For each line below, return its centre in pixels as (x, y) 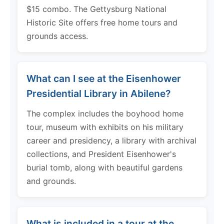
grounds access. (57, 36)
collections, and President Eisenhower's (101, 154)
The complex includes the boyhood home (105, 113)
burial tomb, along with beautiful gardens (104, 167)
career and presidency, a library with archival (111, 140)
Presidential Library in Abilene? (98, 93)
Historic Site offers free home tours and (102, 22)
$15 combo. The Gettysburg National (96, 9)
